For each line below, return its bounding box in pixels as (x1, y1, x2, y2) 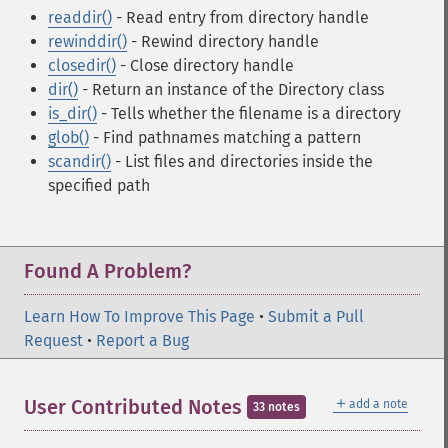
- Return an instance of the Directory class (78, 80, 384, 99)
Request (24, 331, 83, 350)
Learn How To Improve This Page (24, 307, 255, 326)
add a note (349, 397, 408, 411)
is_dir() (48, 104, 97, 123)
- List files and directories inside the (111, 152, 373, 171)
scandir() (48, 152, 111, 171)
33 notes (253, 400, 300, 414)
